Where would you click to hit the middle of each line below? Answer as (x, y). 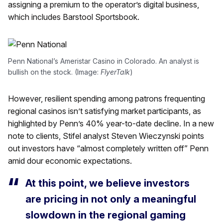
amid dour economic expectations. (70, 161)
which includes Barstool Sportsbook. (74, 17)
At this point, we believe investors (108, 183)
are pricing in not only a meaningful (111, 199)
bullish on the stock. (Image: (54, 72)
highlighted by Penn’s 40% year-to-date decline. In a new (111, 123)
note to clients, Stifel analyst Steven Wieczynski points (106, 136)
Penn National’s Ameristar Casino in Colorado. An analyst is (104, 61)
